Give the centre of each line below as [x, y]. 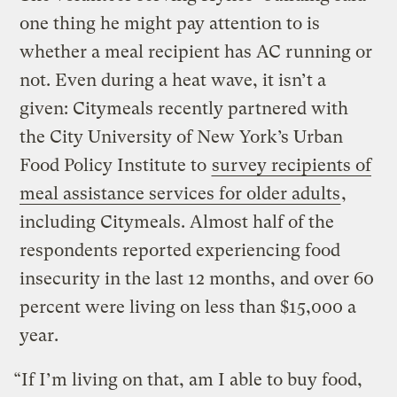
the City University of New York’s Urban [182, 136]
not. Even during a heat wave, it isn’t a [173, 80]
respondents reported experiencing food [180, 250]
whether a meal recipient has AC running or [196, 51]
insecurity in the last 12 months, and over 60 [197, 278]
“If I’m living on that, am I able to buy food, [188, 379]
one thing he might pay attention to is [170, 23]
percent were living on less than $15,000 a [188, 307]
